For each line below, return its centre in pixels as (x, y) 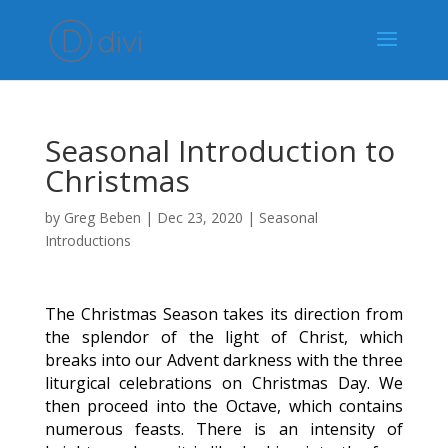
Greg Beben (102, 217)
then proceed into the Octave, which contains (224, 406)
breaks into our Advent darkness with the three (224, 360)
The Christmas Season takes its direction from (224, 314)
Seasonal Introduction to (219, 150)
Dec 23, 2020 (199, 217)
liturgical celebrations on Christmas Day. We (224, 383)
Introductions (87, 240)
